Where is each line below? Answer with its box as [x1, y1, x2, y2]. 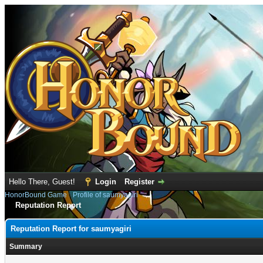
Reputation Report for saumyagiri [11, 224, 131, 233]
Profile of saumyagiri [73, 191, 138, 199]
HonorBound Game [5, 191, 67, 199]
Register [124, 177, 154, 186]
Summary [9, 242, 42, 251]
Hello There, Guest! [9, 177, 77, 186]
